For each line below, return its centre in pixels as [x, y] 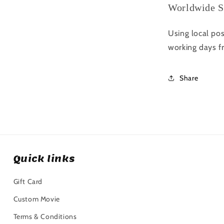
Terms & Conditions [45, 216]
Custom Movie [36, 199]
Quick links [44, 159]
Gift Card [28, 181]
